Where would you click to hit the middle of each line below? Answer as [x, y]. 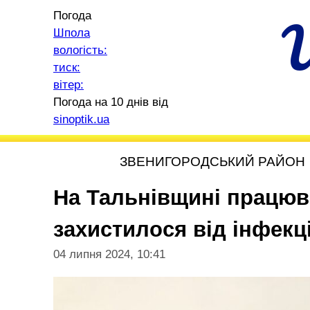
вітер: [69, 85]
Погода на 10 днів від [111, 102]
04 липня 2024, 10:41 [109, 254]
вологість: [80, 50]
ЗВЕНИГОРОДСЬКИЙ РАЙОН [212, 162]
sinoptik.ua [81, 119]
